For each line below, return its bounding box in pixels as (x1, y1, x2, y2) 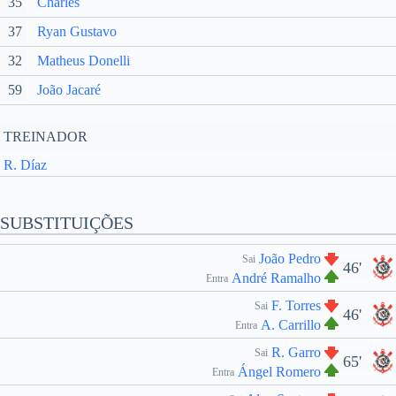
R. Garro (271, 345, 321, 360)
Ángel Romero (238, 364, 321, 379)
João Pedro (259, 251, 321, 266)
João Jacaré (37, 82, 101, 97)
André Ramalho (232, 270, 321, 286)
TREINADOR (4, 129, 88, 144)
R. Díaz (4, 157, 47, 172)
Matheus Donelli (37, 53, 130, 68)
